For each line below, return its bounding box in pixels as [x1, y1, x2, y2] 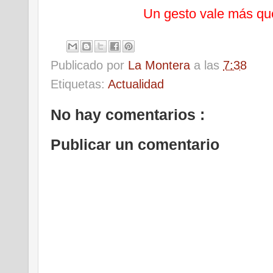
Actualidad [108, 77, 164, 91]
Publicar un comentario [51, 136, 219, 154]
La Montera [128, 58, 194, 72]
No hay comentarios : [51, 105, 205, 123]
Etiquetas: [51, 77, 108, 91]
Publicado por [51, 58, 128, 72]
